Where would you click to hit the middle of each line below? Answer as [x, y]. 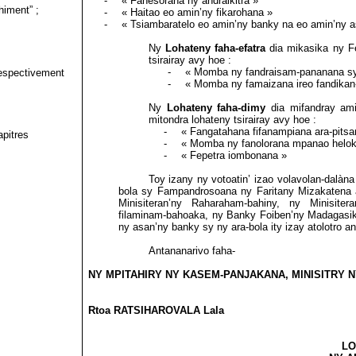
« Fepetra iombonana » [234, 155]
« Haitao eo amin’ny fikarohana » [197, 12]
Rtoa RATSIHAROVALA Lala [157, 310]
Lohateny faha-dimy [216, 108]
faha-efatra [240, 48]
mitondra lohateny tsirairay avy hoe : [232, 120]
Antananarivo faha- [192, 251]
